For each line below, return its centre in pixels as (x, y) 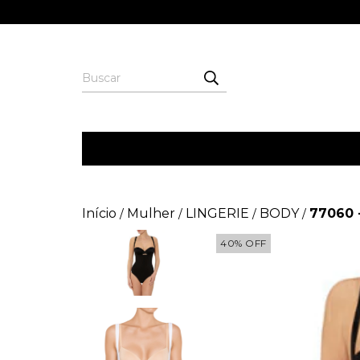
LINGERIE (217, 213)
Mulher (151, 213)
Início (99, 213)
